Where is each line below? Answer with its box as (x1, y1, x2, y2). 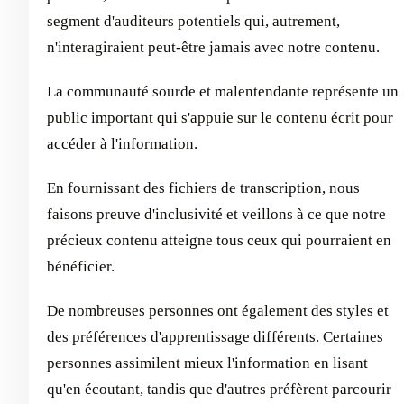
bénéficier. (47, 258, 115, 275)
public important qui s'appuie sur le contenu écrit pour (47, 109, 393, 126)
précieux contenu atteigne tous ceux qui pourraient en (47, 232, 391, 249)
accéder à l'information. (47, 135, 197, 152)
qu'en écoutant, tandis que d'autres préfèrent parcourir (47, 381, 391, 398)
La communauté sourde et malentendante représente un (47, 83, 399, 100)
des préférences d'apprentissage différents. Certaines (47, 328, 383, 345)
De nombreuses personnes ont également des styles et (47, 302, 389, 319)
